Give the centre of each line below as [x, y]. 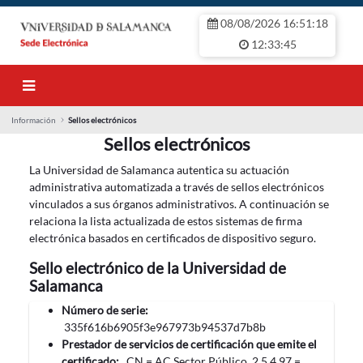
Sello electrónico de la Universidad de [158, 268]
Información [34, 120]
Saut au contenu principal [76, 15]
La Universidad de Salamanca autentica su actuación [159, 170]
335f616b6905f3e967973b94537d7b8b [164, 327]
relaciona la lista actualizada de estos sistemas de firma [166, 221]
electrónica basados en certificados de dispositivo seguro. [173, 238]
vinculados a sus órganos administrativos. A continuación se [179, 204]
